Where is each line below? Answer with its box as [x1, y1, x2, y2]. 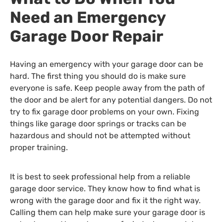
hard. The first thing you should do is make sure [10, 71, 186, 81]
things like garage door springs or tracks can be [10, 119, 186, 129]
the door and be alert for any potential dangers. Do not [10, 95, 212, 105]
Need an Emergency [10, 8, 166, 27]
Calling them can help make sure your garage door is [10, 207, 205, 217]
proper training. [10, 143, 68, 153]
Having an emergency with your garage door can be [10, 59, 203, 69]
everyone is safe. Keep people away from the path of [10, 83, 205, 93]
